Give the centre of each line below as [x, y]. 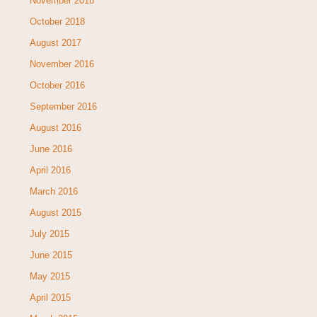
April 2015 [50, 297]
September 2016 [63, 106]
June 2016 [51, 149]
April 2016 [50, 170]
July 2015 [49, 234]
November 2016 [62, 64]
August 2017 [55, 42]
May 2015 [50, 276]
